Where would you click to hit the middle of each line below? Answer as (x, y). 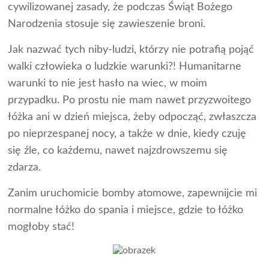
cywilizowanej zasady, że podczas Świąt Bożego (120, 7)
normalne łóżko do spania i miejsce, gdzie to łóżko (126, 210)
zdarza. (25, 167)
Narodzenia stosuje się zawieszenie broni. (107, 24)
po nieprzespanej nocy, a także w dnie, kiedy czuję (127, 134)
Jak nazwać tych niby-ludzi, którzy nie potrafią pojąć (131, 50)
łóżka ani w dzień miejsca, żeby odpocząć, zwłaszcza (132, 117)
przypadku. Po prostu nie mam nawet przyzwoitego (130, 100)
